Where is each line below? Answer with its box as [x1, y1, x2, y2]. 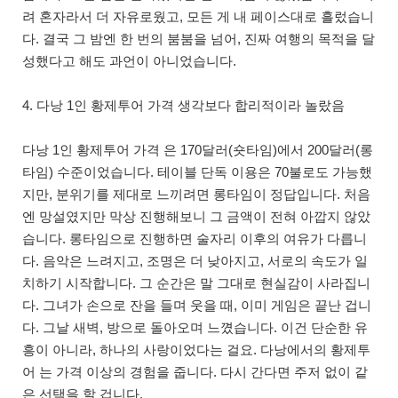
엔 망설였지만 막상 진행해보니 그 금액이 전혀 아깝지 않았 [22, 209, 370, 225]
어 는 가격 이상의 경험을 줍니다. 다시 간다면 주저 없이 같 [22, 364, 368, 380]
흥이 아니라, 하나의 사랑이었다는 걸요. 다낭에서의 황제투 [22, 342, 370, 358]
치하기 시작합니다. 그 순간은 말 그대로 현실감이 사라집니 [22, 275, 370, 291]
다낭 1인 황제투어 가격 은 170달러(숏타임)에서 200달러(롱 [22, 142, 373, 158]
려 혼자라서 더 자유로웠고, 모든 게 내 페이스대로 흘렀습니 [22, 9, 374, 25]
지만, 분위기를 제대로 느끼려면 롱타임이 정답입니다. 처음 [22, 187, 370, 203]
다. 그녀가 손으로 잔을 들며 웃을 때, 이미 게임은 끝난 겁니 [22, 298, 371, 314]
